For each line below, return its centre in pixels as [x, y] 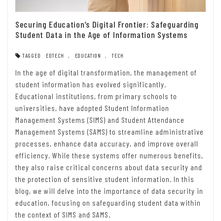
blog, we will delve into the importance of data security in [109, 191]
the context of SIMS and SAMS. [63, 215]
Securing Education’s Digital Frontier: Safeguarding [107, 24]
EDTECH [55, 55]
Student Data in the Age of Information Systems [101, 35]
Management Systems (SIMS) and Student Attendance [100, 120]
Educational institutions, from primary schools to [96, 96]
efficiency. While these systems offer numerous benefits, [109, 155]
